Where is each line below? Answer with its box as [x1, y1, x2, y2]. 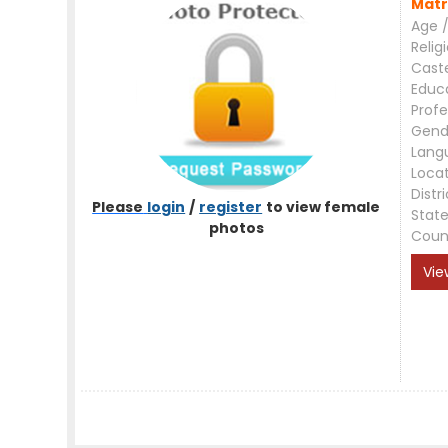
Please [92, 197, 144, 217]
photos [208, 218, 264, 238]
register [199, 197, 263, 217]
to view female [266, 197, 381, 217]
